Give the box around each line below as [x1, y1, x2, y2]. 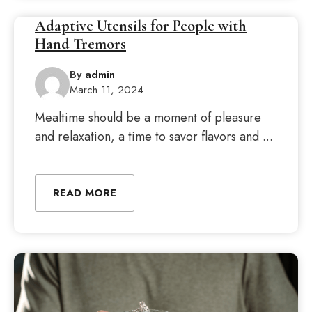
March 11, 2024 [70, 82, 143, 97]
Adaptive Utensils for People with [35, 17, 247, 35]
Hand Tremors [35, 35, 126, 53]
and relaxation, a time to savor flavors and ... [35, 127, 273, 146]
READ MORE [53, 185, 116, 201]
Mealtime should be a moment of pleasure [35, 109, 261, 127]
